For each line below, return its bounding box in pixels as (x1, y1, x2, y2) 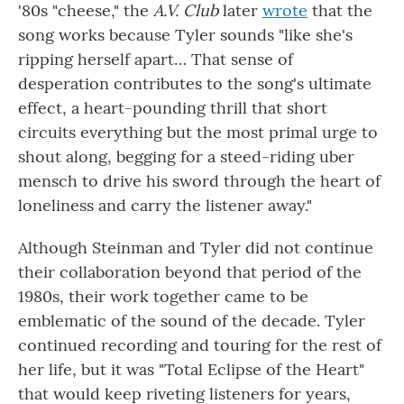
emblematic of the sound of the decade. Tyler (18, 310, 365, 332)
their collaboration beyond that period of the (18, 262, 362, 283)
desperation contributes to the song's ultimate (18, 73, 372, 95)
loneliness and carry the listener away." (18, 195, 312, 216)
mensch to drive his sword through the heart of (18, 170, 381, 192)
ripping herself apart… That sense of (18, 49, 293, 70)
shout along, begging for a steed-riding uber (18, 146, 354, 168)
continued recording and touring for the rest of (18, 335, 381, 356)
